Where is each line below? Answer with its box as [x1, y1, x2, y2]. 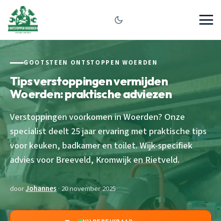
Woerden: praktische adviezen [10, 86, 172, 101]
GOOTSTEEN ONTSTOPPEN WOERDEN [24, 58, 158, 67]
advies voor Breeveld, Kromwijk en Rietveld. [10, 153, 180, 166]
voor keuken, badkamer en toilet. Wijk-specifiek [10, 139, 192, 152]
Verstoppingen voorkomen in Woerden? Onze [10, 110, 185, 123]
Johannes [26, 183, 57, 194]
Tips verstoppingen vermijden [10, 73, 168, 88]
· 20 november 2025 [57, 183, 116, 194]
